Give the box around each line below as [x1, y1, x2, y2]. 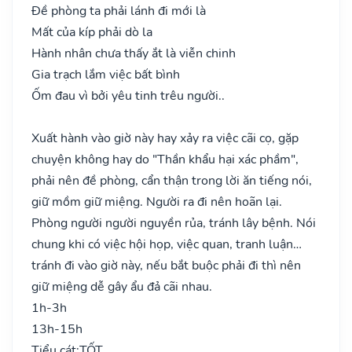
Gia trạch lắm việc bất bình [31, 65, 180, 83]
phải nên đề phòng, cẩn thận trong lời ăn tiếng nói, [31, 171, 312, 189]
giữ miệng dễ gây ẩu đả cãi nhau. [31, 277, 212, 295]
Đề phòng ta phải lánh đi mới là [31, 2, 206, 20]
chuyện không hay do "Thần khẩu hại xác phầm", [31, 150, 299, 168]
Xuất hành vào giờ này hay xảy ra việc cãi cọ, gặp [31, 129, 299, 147]
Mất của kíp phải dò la [31, 23, 152, 41]
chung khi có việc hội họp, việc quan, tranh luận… [31, 235, 302, 253]
